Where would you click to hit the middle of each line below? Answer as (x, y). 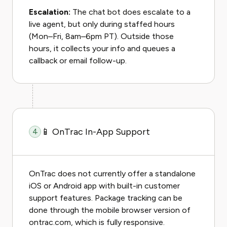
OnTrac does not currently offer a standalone (112, 174)
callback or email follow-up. (78, 61)
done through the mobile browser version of (110, 210)
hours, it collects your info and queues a (102, 48)
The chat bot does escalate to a (130, 12)
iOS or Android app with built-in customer (104, 186)
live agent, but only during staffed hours (102, 24)
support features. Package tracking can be (106, 198)
